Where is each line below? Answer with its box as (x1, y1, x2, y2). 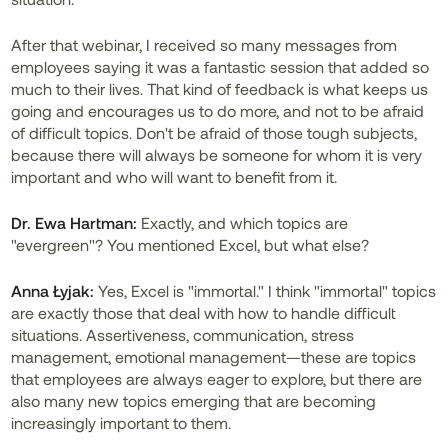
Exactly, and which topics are (137, 213, 349, 232)
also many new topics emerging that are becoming (11, 391, 377, 410)
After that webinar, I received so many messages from (11, 35, 398, 54)
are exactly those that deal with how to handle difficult (11, 303, 397, 322)
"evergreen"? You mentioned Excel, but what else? (11, 235, 370, 254)
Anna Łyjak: (11, 281, 95, 300)
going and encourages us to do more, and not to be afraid (11, 101, 425, 120)
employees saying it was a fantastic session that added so (11, 57, 430, 76)
